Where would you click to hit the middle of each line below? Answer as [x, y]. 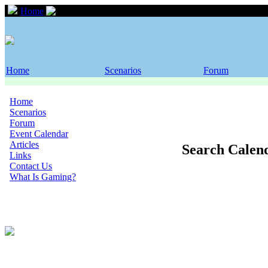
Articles [24, 144]
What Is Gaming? [43, 177]
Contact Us [31, 166]
